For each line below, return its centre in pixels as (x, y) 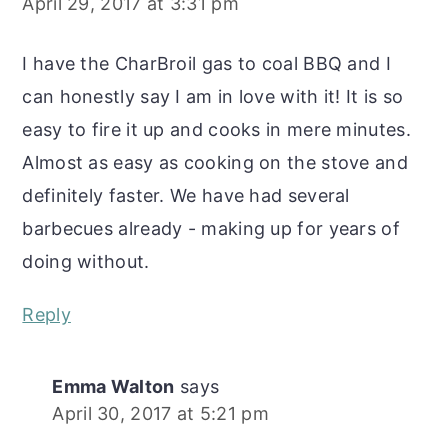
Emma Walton (113, 386)
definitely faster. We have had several (186, 195)
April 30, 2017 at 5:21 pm (160, 413)
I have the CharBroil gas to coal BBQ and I (206, 63)
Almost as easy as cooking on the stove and (215, 162)
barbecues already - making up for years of (211, 228)
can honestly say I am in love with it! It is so (213, 96)
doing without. (86, 261)
